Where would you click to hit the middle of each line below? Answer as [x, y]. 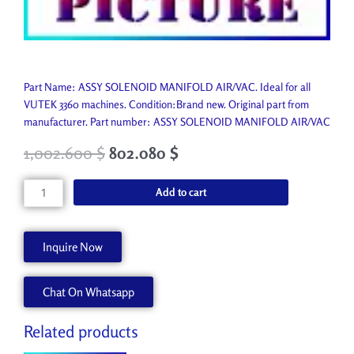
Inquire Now [73, 247]
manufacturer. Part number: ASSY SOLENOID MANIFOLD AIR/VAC [177, 121]
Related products [81, 332]
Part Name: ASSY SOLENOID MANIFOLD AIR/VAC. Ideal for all [167, 87]
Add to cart [181, 192]
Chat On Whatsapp [88, 292]
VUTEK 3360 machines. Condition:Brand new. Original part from [166, 104]
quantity [41, 274]
